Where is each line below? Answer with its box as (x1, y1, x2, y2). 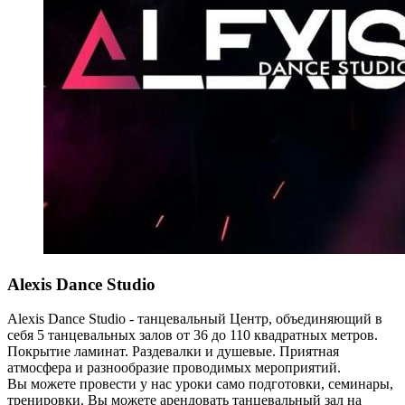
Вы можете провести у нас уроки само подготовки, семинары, (7, 376, 393, 392)
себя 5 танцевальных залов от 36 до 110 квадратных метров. (7, 327, 378, 344)
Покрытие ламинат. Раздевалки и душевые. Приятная (7, 344, 339, 360)
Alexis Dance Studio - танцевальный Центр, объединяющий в (7, 311, 382, 327)
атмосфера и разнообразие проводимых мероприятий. (7, 360, 341, 376)
